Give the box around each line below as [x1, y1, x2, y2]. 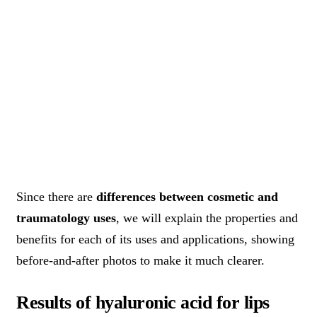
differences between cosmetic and [96, 189, 278, 204]
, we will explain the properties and [116, 210, 298, 225]
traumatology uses [16, 210, 116, 225]
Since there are [16, 189, 96, 204]
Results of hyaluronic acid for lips [16, 292, 270, 313]
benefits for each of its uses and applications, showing [16, 231, 294, 246]
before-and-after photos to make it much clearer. [16, 253, 265, 267]
